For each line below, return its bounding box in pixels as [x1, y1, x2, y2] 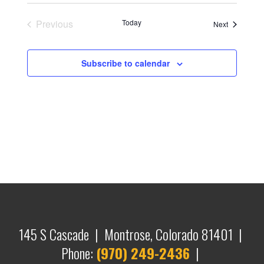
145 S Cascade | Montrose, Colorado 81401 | [18, 223, 245, 245]
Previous [36, 17, 74, 31]
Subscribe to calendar [81, 57, 170, 70]
